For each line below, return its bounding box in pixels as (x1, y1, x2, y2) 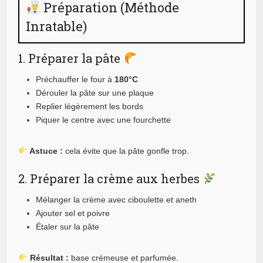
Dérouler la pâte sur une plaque (36, 87, 154, 97)
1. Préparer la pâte (18, 50, 124, 66)
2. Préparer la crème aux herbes (18, 170, 203, 186)
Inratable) (26, 17, 87, 35)
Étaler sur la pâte (36, 221, 100, 231)
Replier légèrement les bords (36, 101, 144, 111)
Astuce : (28, 146, 63, 156)
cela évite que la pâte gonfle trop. (63, 146, 190, 156)
